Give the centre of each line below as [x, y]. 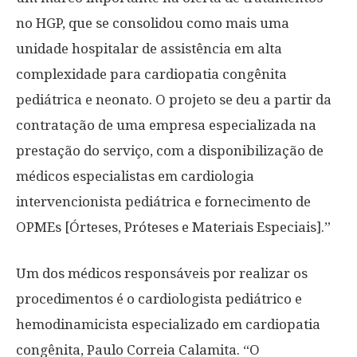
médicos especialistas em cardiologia [135, 176]
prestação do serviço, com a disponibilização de [170, 151]
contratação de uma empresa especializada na [166, 125]
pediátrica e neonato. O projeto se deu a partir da [174, 100]
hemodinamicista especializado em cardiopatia [168, 324]
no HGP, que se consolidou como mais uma [153, 23]
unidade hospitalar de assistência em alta [149, 49]
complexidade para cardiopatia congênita [151, 74]
